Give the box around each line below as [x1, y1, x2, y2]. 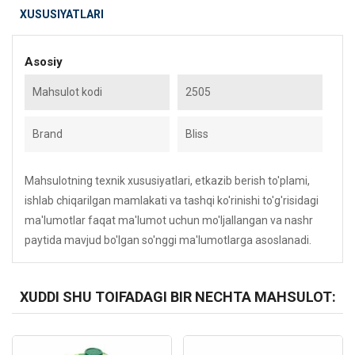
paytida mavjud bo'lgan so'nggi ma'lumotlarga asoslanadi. [25, 234, 311, 246]
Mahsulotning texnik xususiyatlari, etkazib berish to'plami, [25, 174, 310, 187]
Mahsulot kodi [32, 86, 102, 98]
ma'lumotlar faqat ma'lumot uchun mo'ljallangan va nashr [25, 214, 313, 227]
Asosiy [25, 55, 63, 69]
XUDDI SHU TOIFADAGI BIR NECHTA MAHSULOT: [19, 288, 336, 305]
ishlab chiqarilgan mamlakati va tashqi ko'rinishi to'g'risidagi [25, 194, 319, 207]
